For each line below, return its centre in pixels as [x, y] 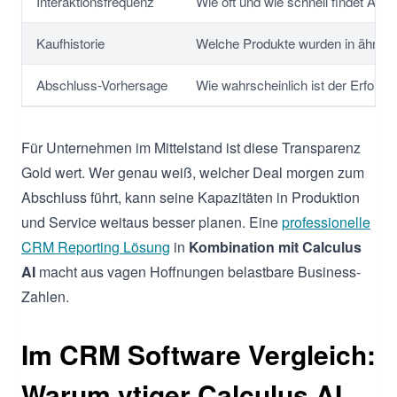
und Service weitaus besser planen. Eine [152, 222]
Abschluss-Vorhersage [102, 84]
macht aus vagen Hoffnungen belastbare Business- [198, 271]
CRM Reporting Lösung [96, 246]
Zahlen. [45, 296]
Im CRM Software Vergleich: [198, 354]
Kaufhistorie [70, 43]
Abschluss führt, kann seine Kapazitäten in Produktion [191, 197]
